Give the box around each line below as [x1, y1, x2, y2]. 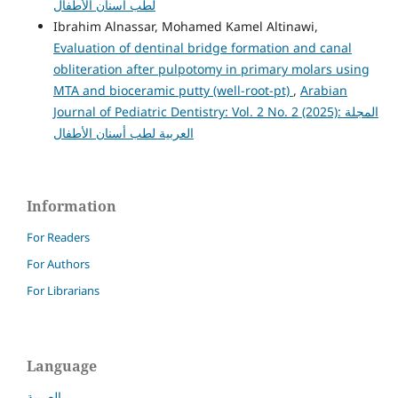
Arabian [299, 81, 347, 99]
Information [27, 195, 116, 216]
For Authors [27, 255, 90, 272]
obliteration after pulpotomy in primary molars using [52, 60, 370, 77]
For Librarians [27, 282, 99, 298]
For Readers [27, 228, 90, 245]
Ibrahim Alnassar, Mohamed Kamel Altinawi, [52, 17, 318, 35]
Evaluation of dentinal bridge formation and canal [52, 38, 352, 56]
